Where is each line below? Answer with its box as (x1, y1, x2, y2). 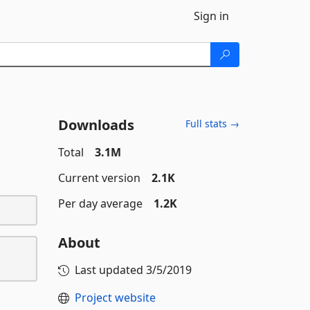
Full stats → (185, 117, 239, 130)
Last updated (74, 262, 146, 277)
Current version (57, 170, 140, 185)
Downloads (57, 116, 134, 134)
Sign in (194, 8, 229, 24)
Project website (74, 290, 156, 305)
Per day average (57, 196, 143, 211)
